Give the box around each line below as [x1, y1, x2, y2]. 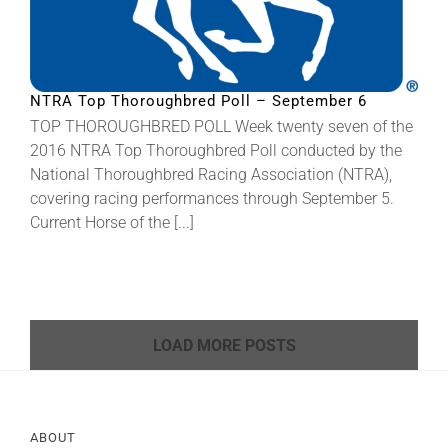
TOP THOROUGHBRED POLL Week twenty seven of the [30, 117, 413, 137]
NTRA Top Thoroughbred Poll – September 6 [30, 92, 367, 111]
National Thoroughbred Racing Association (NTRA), [30, 165, 392, 185]
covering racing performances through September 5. [30, 189, 394, 209]
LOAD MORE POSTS [152, 336, 296, 356]
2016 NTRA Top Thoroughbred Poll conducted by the [30, 141, 402, 161]
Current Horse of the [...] [30, 213, 194, 233]
